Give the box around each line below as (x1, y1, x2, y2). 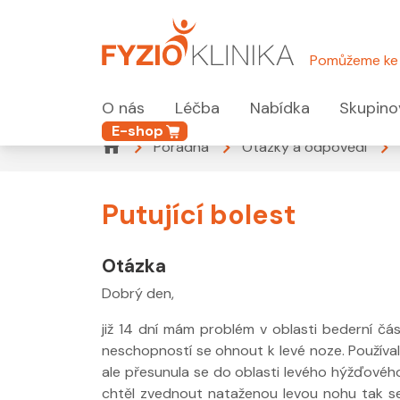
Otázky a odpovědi (242, 137, 367, 156)
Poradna (154, 137, 209, 156)
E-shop (112, 121, 163, 140)
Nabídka (249, 97, 310, 120)
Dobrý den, (102, 283, 174, 303)
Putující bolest (102, 196, 296, 232)
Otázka (102, 253, 166, 278)
